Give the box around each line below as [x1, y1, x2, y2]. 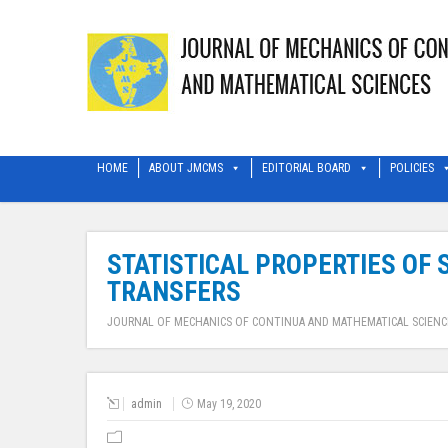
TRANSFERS [107, 276, 241, 308]
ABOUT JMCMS [149, 161, 223, 176]
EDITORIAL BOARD [262, 161, 351, 176]
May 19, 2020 [197, 397, 261, 411]
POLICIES [390, 161, 434, 176]
